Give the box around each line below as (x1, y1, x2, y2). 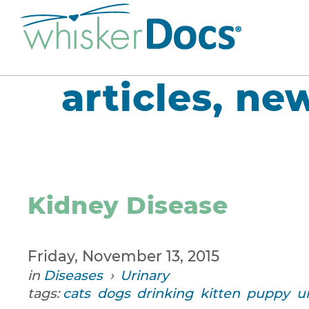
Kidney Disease (28, 190, 228, 221)
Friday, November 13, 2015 (28, 246, 219, 265)
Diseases (43, 266, 103, 283)
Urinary (120, 266, 170, 283)
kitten (199, 284, 240, 301)
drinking (137, 284, 194, 301)
